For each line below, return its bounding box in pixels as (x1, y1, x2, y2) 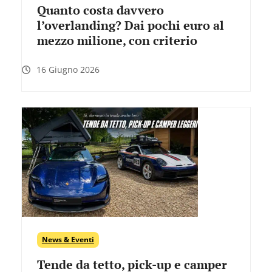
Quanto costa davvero (36, 2, 164, 19)
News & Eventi (41, 234, 94, 245)
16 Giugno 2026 (36, 64, 100, 76)
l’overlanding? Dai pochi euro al (36, 17, 224, 34)
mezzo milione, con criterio (36, 32, 197, 49)
